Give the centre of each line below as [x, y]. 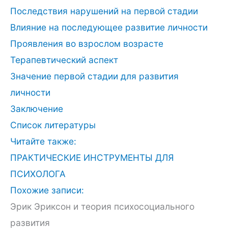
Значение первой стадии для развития [94, 76]
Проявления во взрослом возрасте [87, 43]
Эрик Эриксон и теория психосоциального [102, 206]
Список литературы [53, 125]
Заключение [37, 108]
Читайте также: [43, 141]
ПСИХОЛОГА [38, 174]
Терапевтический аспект [64, 60]
